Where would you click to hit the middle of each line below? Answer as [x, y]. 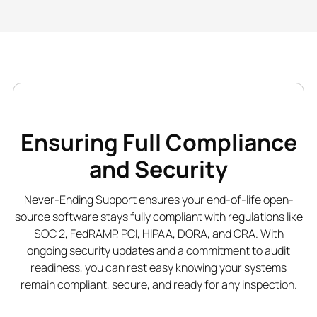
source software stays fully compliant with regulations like [158, 217]
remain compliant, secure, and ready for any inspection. [158, 285]
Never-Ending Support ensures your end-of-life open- [158, 200]
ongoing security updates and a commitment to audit [158, 251]
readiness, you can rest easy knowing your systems [158, 268]
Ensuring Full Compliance [158, 143]
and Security [158, 169]
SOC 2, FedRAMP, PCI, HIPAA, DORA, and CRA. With [158, 234]
